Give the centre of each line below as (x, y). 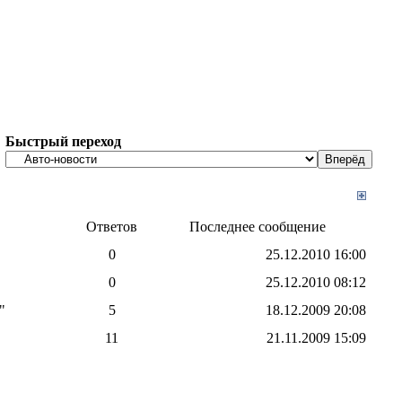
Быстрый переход (63, 141)
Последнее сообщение (258, 227)
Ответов (112, 227)
